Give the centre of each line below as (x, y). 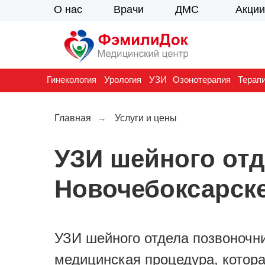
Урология (123, 80)
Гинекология (72, 80)
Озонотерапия (202, 80)
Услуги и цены (146, 118)
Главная (73, 118)
